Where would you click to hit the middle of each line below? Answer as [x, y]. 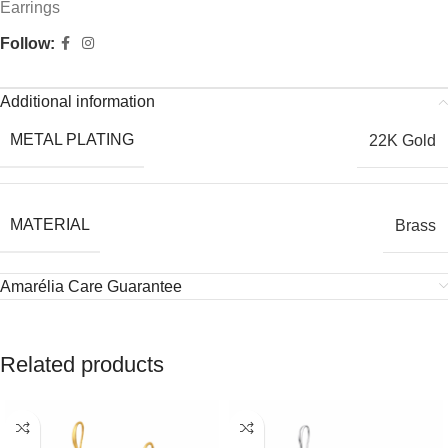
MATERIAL [50, 225]
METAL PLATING [72, 140]
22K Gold [402, 140]
